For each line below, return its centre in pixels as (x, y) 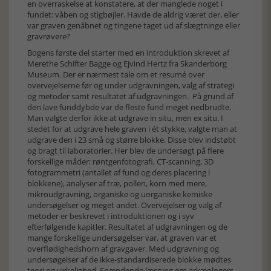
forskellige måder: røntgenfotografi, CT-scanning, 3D (120, 162)
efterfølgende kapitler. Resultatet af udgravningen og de (127, 227)
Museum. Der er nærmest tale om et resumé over (116, 74)
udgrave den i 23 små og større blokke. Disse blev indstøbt (132, 140)
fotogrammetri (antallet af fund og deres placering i (119, 172)
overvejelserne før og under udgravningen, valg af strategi (131, 85)
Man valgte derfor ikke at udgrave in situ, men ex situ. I (125, 118)
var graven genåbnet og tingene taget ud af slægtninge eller (134, 25)
